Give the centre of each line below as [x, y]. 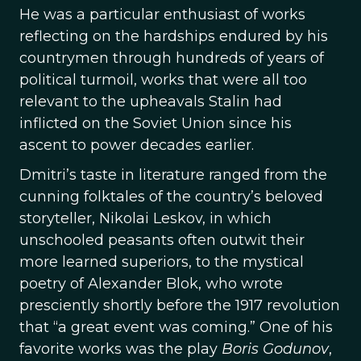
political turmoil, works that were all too [163, 80]
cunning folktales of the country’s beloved [171, 197]
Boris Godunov [275, 349]
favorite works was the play [120, 349]
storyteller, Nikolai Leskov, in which [145, 218]
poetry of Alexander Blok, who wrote [151, 284]
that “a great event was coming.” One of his [176, 327]
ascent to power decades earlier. [137, 145]
